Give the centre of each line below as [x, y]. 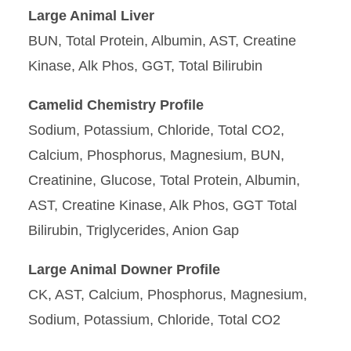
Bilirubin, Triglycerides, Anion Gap [134, 230]
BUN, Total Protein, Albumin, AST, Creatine [162, 41]
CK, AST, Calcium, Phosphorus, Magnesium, [168, 295]
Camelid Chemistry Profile [116, 105]
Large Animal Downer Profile [124, 270]
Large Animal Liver [91, 16]
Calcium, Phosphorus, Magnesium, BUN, [156, 155]
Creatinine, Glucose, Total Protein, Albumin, [164, 180]
